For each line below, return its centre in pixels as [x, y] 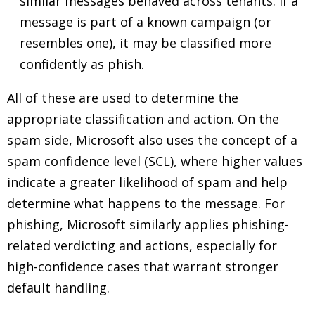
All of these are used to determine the [123, 98]
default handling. [58, 288]
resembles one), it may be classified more [146, 43]
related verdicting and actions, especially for [142, 245]
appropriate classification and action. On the [143, 119]
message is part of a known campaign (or [146, 22]
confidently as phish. [82, 64]
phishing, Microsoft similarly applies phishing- [148, 224]
